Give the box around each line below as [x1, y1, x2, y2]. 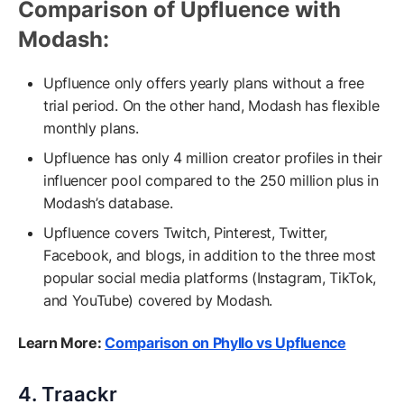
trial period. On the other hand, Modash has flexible [43, 96, 380, 115]
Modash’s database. [43, 193, 173, 212]
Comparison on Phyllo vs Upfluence [105, 333, 346, 352]
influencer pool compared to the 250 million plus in [43, 170, 379, 189]
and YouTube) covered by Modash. [43, 290, 273, 309]
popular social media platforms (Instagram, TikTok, [43, 268, 376, 287]
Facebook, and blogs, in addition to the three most [43, 245, 376, 264]
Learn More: [18, 333, 106, 352]
